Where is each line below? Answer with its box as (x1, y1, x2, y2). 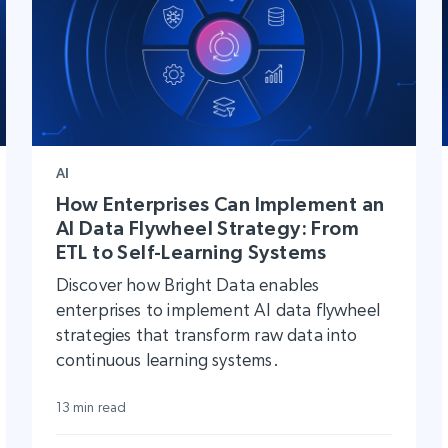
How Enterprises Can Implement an (55, 193, 385, 216)
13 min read (55, 399, 127, 416)
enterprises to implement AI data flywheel (55, 299, 381, 321)
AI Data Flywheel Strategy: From (55, 217, 360, 240)
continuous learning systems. (55, 349, 279, 371)
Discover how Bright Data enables (55, 274, 320, 296)
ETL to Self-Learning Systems (55, 241, 327, 264)
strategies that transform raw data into (55, 324, 358, 346)
